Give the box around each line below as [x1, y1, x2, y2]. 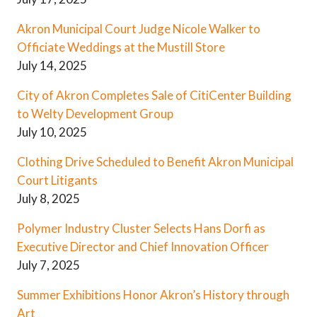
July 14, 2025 [17, 58, 87, 74]
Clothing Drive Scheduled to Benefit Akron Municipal [17, 154, 294, 170]
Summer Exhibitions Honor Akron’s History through [17, 287, 289, 303]
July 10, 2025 [17, 125, 87, 140]
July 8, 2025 [17, 191, 80, 207]
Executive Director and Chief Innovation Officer [17, 239, 269, 255]
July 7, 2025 [17, 258, 80, 273]
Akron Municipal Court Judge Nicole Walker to [17, 21, 260, 37]
